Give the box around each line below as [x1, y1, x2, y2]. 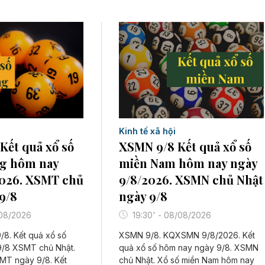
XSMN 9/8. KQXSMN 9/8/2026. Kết [119, 230, 256, 240]
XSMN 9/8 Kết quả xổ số [119, 138, 252, 154]
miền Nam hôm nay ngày [119, 154, 258, 171]
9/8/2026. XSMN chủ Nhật [119, 171, 264, 188]
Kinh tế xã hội [119, 125, 176, 136]
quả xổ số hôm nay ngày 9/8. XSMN [119, 242, 259, 253]
